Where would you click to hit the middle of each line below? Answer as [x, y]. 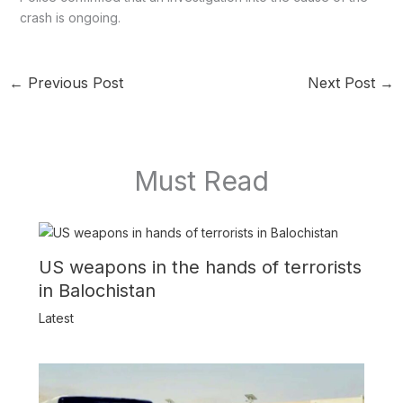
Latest [56, 318]
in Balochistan [97, 290]
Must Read [201, 180]
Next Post [344, 82]
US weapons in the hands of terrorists [200, 267]
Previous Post [73, 82]
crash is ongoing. [70, 17]
